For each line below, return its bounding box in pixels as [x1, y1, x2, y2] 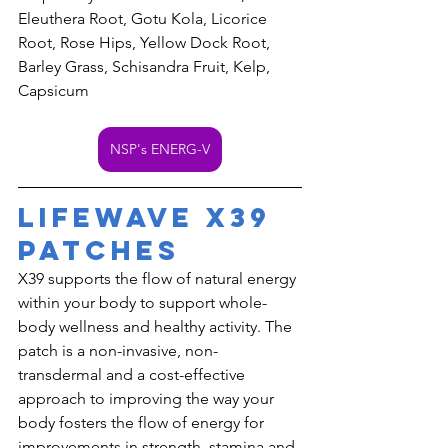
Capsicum [18, 81, 89, 100]
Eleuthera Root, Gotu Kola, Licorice [18, 9, 271, 28]
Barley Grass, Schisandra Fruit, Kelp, [18, 57, 274, 76]
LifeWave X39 [18, 200, 283, 234]
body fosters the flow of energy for [18, 413, 268, 432]
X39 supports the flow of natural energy [18, 269, 300, 288]
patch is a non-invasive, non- [18, 341, 218, 360]
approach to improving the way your [18, 389, 278, 408]
